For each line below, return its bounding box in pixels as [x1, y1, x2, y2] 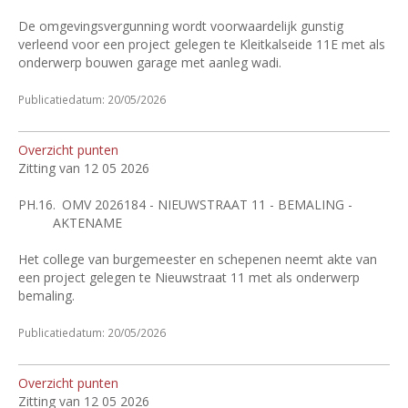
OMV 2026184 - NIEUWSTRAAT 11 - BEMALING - [62, 196, 353, 213]
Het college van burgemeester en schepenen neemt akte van [18, 250, 377, 268]
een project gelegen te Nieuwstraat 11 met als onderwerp [18, 269, 360, 286]
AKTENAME [52, 214, 122, 231]
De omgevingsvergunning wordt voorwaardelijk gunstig [18, 17, 343, 35]
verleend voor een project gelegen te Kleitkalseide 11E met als [18, 36, 385, 53]
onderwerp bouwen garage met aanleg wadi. [18, 54, 281, 71]
